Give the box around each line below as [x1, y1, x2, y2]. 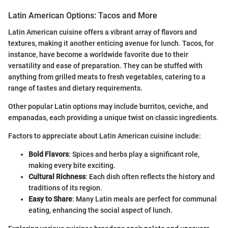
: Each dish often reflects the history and [85, 172, 215, 181]
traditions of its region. [28, 183, 102, 192]
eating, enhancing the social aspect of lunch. [28, 206, 173, 214]
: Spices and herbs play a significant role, [69, 150, 199, 158]
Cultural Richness [28, 172, 85, 181]
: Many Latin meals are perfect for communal [72, 194, 217, 203]
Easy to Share [28, 194, 72, 203]
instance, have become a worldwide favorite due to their [8, 50, 188, 59]
